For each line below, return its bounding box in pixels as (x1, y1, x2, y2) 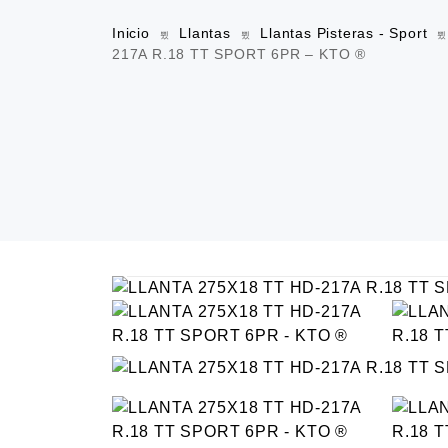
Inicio (112, 25, 150, 41)
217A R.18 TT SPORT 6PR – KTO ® (112, 46, 367, 62)
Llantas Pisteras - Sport (260, 25, 428, 41)
